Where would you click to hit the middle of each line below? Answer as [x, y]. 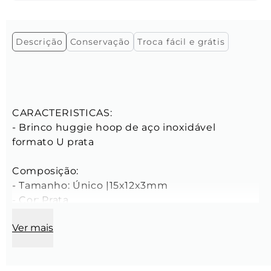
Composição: [46, 171]
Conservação [100, 42]
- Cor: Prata [41, 200]
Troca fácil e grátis [181, 42]
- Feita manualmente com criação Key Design [131, 215]
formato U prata [53, 142]
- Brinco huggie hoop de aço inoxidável [115, 128]
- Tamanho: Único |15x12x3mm [90, 186]
